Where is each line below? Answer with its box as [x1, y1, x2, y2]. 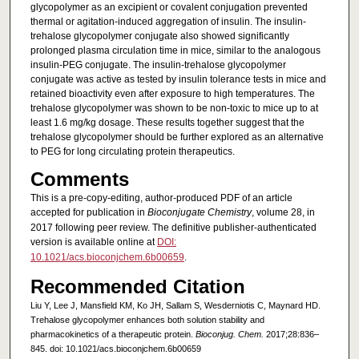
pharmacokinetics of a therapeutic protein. [30, 329, 196, 339]
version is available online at [30, 236, 157, 248]
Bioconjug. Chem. [195, 329, 264, 339]
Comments [30, 168, 129, 191]
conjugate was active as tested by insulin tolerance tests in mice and [30, 74, 326, 86]
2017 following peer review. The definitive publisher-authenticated [30, 222, 317, 234]
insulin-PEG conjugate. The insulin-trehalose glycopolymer [30, 59, 286, 71]
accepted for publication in [30, 207, 147, 219]
